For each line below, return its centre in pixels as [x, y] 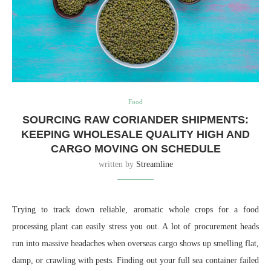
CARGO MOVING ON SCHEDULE [135, 149]
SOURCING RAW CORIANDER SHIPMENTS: [135, 120]
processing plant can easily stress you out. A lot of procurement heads [135, 227]
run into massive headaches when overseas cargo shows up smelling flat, [135, 244]
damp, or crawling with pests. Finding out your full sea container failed [135, 261]
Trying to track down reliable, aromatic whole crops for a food [135, 210]
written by [117, 165]
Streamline [154, 165]
